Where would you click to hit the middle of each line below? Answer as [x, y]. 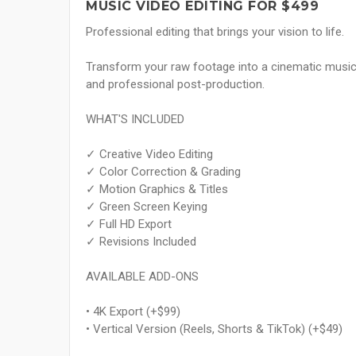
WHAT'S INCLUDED [135, 120]
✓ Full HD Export [129, 224]
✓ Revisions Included [141, 242]
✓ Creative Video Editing [149, 155]
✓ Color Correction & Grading [163, 172]
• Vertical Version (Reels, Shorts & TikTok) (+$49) [214, 329]
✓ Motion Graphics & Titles [157, 190]
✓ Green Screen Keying [147, 207]
